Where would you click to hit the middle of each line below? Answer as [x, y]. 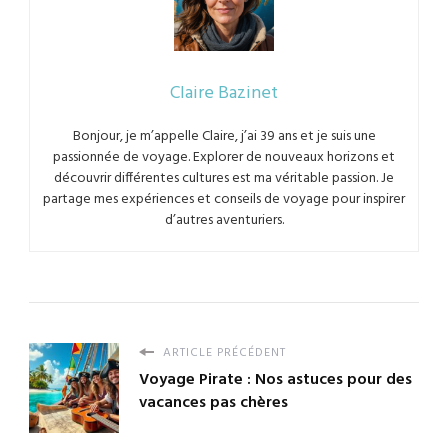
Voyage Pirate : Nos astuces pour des [275, 380]
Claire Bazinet [224, 94]
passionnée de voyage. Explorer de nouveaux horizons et [224, 158]
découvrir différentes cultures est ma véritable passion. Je [224, 179]
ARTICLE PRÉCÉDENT [222, 353]
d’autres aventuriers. [224, 221]
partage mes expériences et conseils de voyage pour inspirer [224, 200]
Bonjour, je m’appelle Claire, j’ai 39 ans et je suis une [224, 137]
